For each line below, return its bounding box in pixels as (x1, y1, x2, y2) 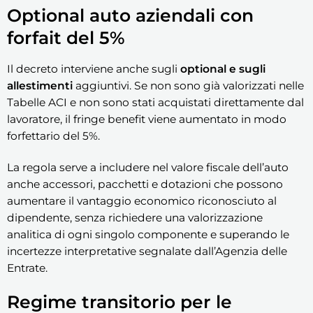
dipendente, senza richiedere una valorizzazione (7, 210, 263, 224)
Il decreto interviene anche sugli (7, 62, 180, 76)
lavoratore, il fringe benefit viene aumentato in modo (7, 112, 286, 126)
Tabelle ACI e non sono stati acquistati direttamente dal (7, 96, 304, 110)
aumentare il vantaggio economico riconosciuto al (7, 194, 277, 208)
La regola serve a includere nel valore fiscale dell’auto (7, 160, 289, 174)
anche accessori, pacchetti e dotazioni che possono (7, 177, 283, 191)
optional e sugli (180, 62, 265, 76)
